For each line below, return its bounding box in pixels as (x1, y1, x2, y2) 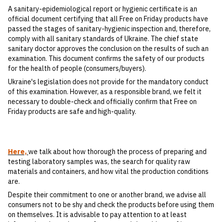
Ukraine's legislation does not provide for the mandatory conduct (8, 77, 209, 87)
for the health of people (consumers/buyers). (8, 64, 146, 73)
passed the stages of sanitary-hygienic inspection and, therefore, (8, 24, 211, 34)
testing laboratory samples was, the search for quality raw (8, 157, 190, 166)
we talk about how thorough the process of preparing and (28, 147, 207, 157)
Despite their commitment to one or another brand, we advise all (8, 190, 206, 200)
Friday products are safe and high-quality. (8, 107, 136, 116)
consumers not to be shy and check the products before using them (8, 200, 214, 210)
